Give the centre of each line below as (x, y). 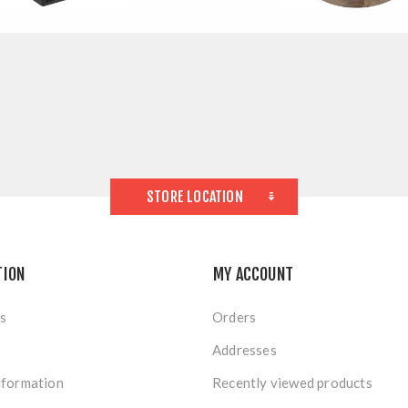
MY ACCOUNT (253, 274)
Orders (235, 316)
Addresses (245, 349)
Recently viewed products (292, 382)
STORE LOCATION (195, 196)
